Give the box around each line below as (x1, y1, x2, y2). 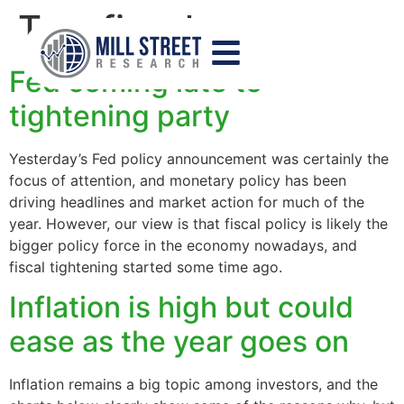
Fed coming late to (9, 64, 262, 99)
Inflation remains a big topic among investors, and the (9, 375, 378, 394)
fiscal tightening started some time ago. (9, 258, 282, 276)
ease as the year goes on (9, 324, 349, 360)
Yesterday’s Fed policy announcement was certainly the (9, 150, 389, 168)
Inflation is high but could (9, 289, 353, 326)
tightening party (9, 98, 230, 133)
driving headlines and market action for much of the (9, 193, 364, 211)
